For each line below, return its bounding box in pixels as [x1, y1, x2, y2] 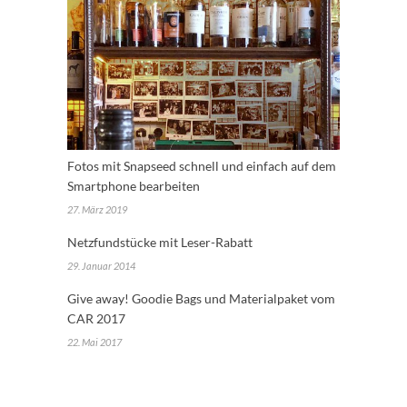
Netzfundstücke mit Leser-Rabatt [67, 234, 253, 251]
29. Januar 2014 [67, 260, 135, 273]
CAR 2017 [67, 311, 125, 327]
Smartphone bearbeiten [67, 178, 200, 194]
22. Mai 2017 [67, 336, 122, 349]
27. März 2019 [67, 203, 127, 216]
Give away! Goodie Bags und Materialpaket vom [67, 291, 335, 307]
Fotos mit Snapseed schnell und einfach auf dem [67, 158, 336, 174]
